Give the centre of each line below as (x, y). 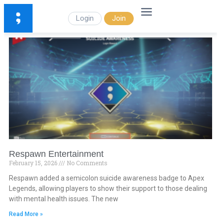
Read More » (26, 214)
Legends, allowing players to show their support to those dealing (108, 188)
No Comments (86, 163)
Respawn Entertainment (56, 154)
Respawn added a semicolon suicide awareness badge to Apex (107, 178)
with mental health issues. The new (64, 199)
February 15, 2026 (34, 163)
